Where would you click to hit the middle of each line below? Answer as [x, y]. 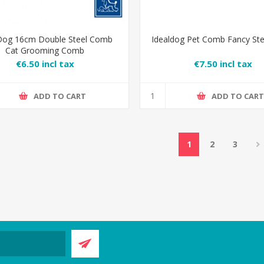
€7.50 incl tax [223, 64]
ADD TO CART [60, 96]
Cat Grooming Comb [45, 51]
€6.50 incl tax [45, 64]
